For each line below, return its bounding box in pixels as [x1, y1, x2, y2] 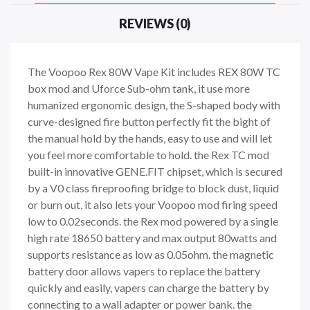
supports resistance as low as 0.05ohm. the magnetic [28, 247, 274, 261]
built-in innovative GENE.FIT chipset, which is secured [28, 164, 282, 178]
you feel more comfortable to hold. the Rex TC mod [28, 147, 269, 161]
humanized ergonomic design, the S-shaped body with [28, 98, 280, 111]
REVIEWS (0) [119, 15, 191, 31]
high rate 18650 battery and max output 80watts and [28, 230, 277, 244]
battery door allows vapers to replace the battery [28, 264, 260, 277]
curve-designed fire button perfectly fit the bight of [28, 114, 271, 128]
